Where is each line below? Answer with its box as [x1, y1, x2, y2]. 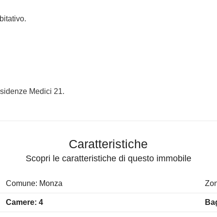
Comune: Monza [6, 179, 63, 187]
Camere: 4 [6, 198, 44, 206]
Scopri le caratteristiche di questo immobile [25, 154, 191, 163]
